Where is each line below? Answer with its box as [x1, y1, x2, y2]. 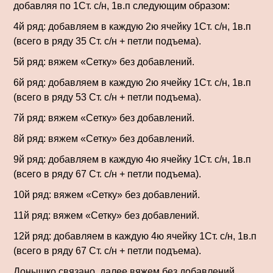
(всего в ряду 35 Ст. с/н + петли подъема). [13, 35, 201, 46]
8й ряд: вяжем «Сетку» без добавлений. [13, 133, 194, 144]
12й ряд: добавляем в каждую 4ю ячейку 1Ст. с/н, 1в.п [13, 230, 257, 241]
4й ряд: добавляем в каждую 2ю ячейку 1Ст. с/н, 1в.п [13, 21, 251, 32]
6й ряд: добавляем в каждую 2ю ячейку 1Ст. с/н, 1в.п [13, 77, 251, 88]
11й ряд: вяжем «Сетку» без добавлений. [13, 210, 199, 221]
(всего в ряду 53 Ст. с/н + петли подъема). [13, 91, 201, 102]
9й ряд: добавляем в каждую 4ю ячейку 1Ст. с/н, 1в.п [13, 154, 251, 165]
